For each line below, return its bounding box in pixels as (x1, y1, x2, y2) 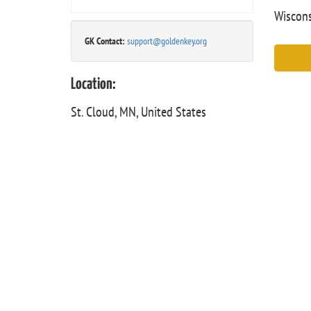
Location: (71, 76, 116, 92)
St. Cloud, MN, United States (71, 103, 206, 121)
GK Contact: (85, 35, 125, 47)
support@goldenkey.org (127, 35, 207, 47)
